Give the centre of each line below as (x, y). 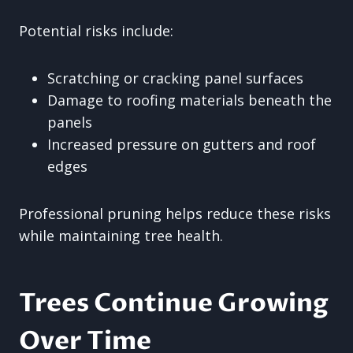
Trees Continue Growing (174, 303)
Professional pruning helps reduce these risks (175, 214)
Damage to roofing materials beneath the (190, 100)
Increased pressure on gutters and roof (182, 144)
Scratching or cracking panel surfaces (175, 78)
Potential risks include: (96, 31)
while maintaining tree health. (121, 236)
